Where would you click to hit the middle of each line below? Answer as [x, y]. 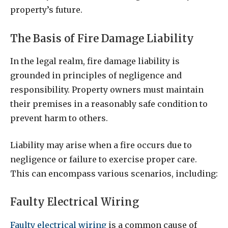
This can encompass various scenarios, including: [114, 173]
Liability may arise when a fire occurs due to [101, 145]
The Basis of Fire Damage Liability [102, 38]
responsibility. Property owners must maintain [107, 90]
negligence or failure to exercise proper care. [104, 159]
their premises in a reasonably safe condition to [109, 104]
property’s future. [46, 9]
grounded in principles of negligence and [96, 76]
